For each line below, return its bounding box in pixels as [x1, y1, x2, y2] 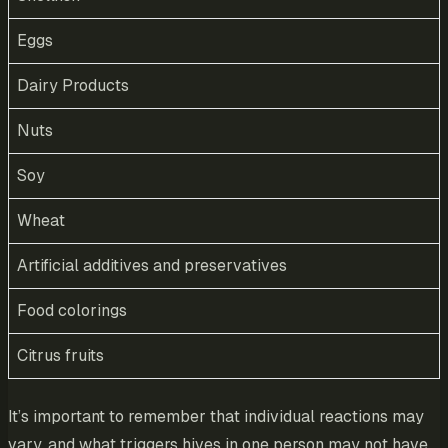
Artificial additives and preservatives [17, 255, 287, 277]
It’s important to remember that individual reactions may [8, 406, 424, 428]
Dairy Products [17, 75, 129, 97]
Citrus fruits [17, 345, 104, 367]
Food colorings [17, 300, 127, 322]
